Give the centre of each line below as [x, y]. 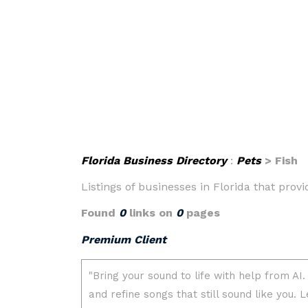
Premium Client [124, 240]
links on [151, 213]
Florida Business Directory [154, 161]
